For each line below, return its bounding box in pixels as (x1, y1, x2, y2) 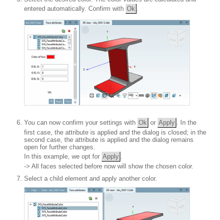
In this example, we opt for (24, 152, 102, 160)
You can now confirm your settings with (24, 118, 137, 126)
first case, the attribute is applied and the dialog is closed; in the (24, 128, 206, 136)
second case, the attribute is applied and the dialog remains (24, 136, 193, 143)
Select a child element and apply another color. (24, 174, 157, 182)
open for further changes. (24, 143, 95, 151)
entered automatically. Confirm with (24, 4, 126, 12)
